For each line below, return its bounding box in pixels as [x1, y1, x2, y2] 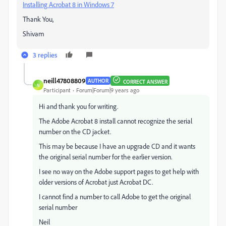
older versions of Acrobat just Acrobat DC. [39, 178, 153, 186]
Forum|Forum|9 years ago [76, 86, 139, 94]
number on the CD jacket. [39, 127, 111, 136]
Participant [43, 86, 71, 94]
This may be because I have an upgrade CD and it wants [39, 142, 195, 150]
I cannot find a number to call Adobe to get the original [39, 192, 191, 201]
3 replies [33, 50, 57, 59]
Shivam [23, 29, 44, 38]
